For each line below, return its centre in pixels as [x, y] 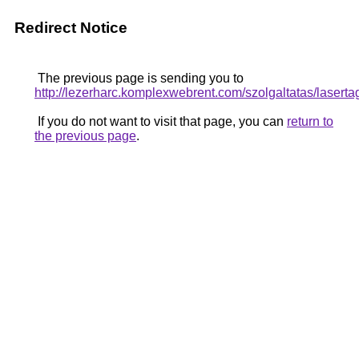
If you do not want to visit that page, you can [161, 121]
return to [310, 121]
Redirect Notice [71, 28]
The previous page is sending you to [139, 78]
